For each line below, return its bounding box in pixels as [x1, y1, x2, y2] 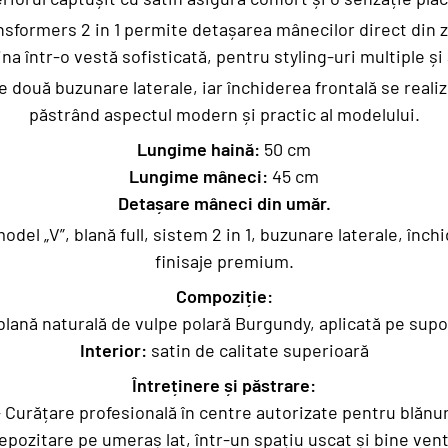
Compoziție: [175, 285, 273, 307]
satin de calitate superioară [146, 339, 369, 361]
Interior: [79, 339, 147, 361]
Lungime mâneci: [129, 165, 268, 187]
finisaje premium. [154, 250, 294, 272]
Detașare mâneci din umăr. [117, 192, 331, 214]
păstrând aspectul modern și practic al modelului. [28, 103, 420, 125]
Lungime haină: [137, 138, 260, 160]
